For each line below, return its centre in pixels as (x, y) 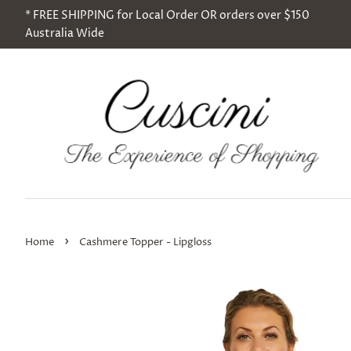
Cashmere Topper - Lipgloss (145, 242)
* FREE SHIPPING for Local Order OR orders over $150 (167, 15)
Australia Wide (65, 33)
